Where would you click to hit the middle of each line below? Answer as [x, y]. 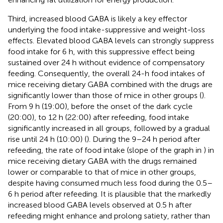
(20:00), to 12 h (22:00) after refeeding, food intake [99, 117]
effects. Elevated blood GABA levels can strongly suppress [111, 40]
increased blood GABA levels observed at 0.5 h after [100, 205]
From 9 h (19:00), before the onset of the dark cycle [100, 106]
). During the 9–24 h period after [143, 139]
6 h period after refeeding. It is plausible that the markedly [110, 194]
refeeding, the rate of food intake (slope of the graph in [106, 150]
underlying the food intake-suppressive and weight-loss [107, 29]
